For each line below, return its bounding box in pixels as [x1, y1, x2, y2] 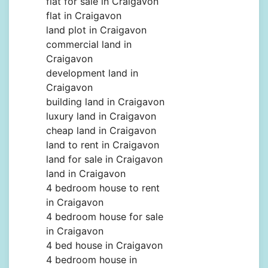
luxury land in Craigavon [46, 110, 156, 123]
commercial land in [46, 38, 132, 51]
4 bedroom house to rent [46, 182, 160, 194]
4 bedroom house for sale [46, 211, 163, 223]
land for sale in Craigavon [46, 153, 163, 166]
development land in [46, 67, 138, 80]
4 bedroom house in [46, 254, 137, 266]
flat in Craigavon [46, 10, 121, 22]
